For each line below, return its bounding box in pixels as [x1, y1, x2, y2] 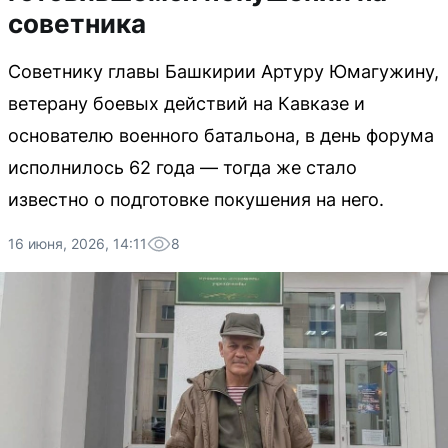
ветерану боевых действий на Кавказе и [8, 93, 365, 114]
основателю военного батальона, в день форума [8, 125, 434, 146]
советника [8, 8, 146, 39]
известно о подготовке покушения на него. [8, 189, 384, 210]
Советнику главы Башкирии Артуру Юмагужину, [8, 61, 439, 82]
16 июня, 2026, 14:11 [8, 235, 147, 252]
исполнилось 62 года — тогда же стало [8, 157, 357, 178]
